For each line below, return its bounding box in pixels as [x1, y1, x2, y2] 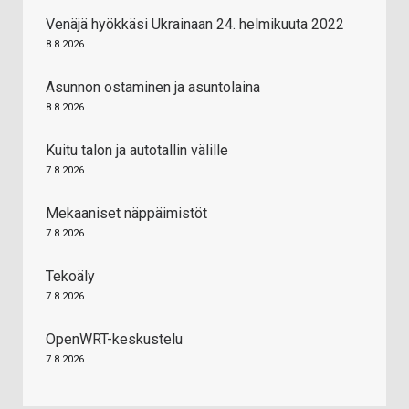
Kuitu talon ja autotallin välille [46, 142, 228, 160]
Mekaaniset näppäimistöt [46, 204, 207, 223]
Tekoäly [46, 267, 95, 286]
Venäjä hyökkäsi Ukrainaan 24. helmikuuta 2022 [46, 16, 344, 34]
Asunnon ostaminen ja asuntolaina [46, 79, 260, 97]
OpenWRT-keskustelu [46, 330, 183, 349]
